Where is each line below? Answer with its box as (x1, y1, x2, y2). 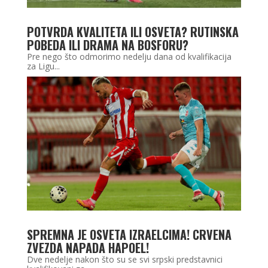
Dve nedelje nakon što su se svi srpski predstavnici (26, 254, 223, 266)
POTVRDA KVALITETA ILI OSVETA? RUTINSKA (26, 23, 239, 41)
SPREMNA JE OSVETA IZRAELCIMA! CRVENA (26, 226, 232, 244)
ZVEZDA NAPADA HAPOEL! (26, 239, 149, 257)
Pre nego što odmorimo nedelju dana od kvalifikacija (26, 51, 232, 63)
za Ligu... (26, 60, 60, 72)
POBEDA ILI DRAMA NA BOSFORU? (26, 36, 188, 54)
